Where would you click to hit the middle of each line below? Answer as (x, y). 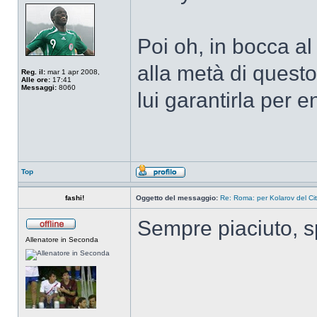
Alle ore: (36, 80)
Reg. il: (33, 72)
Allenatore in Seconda (62, 240)
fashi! (74, 198)
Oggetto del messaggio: (177, 198)
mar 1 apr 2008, (73, 72)
